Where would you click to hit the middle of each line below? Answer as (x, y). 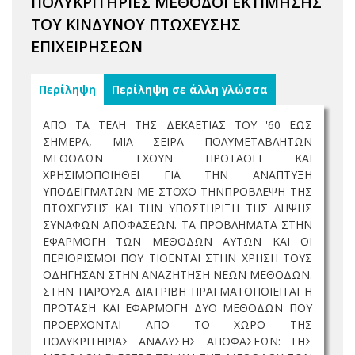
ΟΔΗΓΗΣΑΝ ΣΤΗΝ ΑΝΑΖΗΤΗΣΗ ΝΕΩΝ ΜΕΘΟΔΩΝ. (177, 275)
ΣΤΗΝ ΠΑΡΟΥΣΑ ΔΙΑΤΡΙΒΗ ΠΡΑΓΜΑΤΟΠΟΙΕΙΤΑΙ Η (177, 291)
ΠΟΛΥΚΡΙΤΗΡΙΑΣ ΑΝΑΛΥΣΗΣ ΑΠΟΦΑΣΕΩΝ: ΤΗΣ (177, 341)
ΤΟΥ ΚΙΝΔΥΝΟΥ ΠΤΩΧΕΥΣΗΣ (136, 24)
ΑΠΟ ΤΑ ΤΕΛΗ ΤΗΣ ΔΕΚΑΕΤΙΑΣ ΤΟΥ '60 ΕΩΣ (177, 125)
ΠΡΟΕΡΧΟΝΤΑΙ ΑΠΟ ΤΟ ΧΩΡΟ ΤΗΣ (177, 324)
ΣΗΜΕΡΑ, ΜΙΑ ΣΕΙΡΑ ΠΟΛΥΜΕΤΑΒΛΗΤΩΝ (177, 141)
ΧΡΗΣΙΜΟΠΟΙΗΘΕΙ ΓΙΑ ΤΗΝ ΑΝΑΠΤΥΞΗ (177, 175)
